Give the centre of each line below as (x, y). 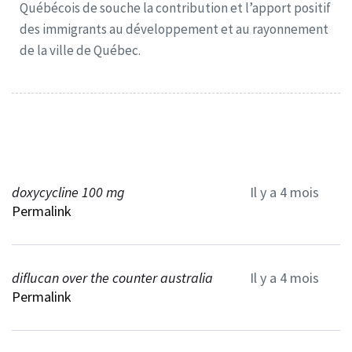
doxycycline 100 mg (68, 192)
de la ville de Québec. (80, 50)
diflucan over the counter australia (112, 277)
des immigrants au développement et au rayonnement (174, 29)
